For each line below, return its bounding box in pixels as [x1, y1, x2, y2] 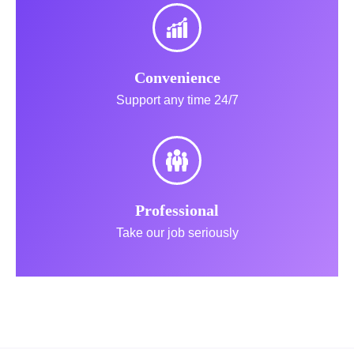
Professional [135, 201, 219, 219]
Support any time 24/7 [115, 92, 239, 107]
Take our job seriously [115, 225, 239, 239]
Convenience [134, 68, 220, 86]
